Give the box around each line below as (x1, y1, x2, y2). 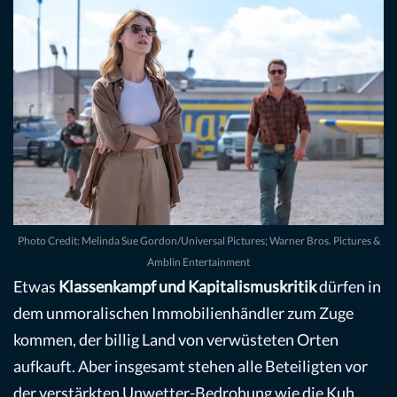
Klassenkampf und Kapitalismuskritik (58, 276, 316, 296)
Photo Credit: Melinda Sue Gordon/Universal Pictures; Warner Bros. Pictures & (17, 233, 380, 247)
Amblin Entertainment (147, 254, 250, 269)
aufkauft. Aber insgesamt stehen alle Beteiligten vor (13, 355, 368, 376)
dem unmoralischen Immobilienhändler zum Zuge (13, 302, 354, 323)
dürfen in (316, 276, 381, 296)
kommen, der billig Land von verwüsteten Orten (13, 329, 339, 349)
